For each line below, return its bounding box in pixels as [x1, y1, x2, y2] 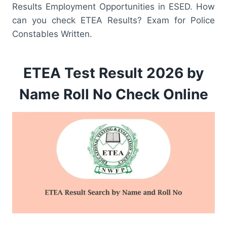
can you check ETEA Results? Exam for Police [12, 15, 215, 25]
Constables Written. [12, 28, 92, 39]
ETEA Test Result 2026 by [23, 64, 204, 82]
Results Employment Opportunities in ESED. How [12, 1, 215, 12]
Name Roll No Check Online [19, 85, 208, 103]
